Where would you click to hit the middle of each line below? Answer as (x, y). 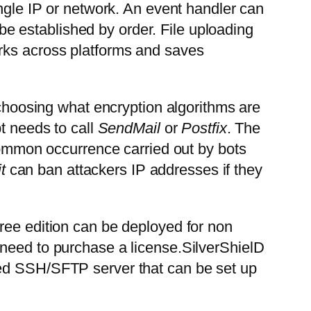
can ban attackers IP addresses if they (134, 170)
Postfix (204, 128)
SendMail (129, 128)
